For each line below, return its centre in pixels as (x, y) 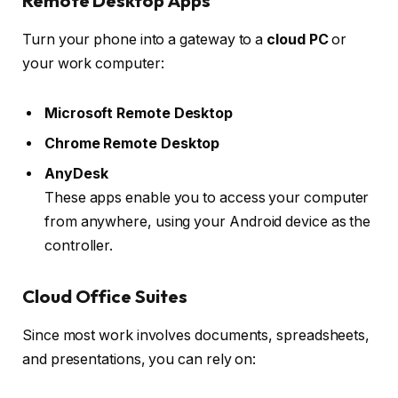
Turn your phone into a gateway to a (145, 40)
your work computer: (93, 64)
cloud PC (298, 40)
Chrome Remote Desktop (132, 143)
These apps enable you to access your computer (207, 197)
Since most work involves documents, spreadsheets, (196, 336)
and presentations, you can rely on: (139, 360)
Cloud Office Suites (105, 296)
